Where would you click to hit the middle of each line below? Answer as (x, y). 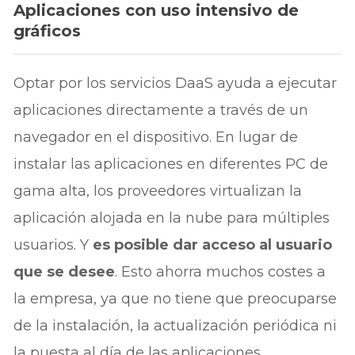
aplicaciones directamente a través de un (161, 110)
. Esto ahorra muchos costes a (221, 271)
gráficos (48, 31)
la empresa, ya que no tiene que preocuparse (176, 298)
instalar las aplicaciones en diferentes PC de (171, 164)
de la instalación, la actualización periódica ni (176, 325)
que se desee (65, 271)
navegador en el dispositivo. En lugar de (156, 137)
